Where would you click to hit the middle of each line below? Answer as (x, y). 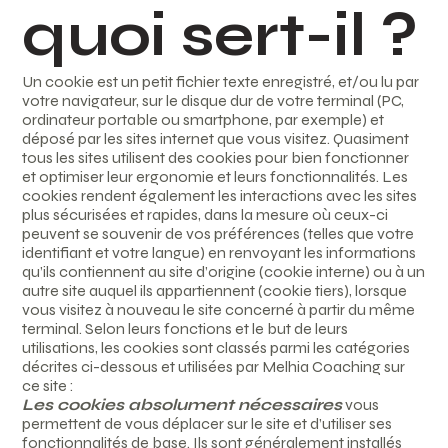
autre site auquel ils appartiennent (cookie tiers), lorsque (215, 291)
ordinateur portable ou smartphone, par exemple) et (203, 120)
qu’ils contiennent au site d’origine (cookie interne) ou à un (224, 272)
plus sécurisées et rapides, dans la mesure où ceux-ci (205, 215)
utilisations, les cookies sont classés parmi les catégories (216, 348)
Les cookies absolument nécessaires (182, 405)
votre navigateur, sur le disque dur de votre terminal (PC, (213, 101)
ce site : (48, 386)
